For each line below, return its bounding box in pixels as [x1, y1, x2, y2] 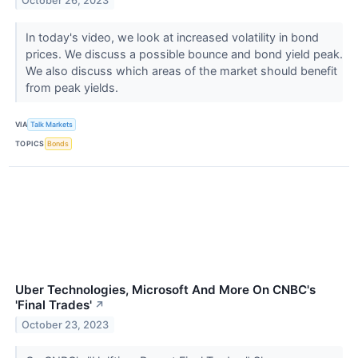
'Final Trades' [15, 297, 92, 313]
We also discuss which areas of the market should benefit [25, 63, 337, 78]
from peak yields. [25, 80, 121, 94]
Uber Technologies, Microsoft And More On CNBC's [15, 282, 316, 298]
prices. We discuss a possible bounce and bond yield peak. [25, 46, 343, 61]
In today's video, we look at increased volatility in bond [25, 30, 319, 44]
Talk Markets [30, 120, 74, 129]
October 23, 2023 [22, 318, 109, 331]
